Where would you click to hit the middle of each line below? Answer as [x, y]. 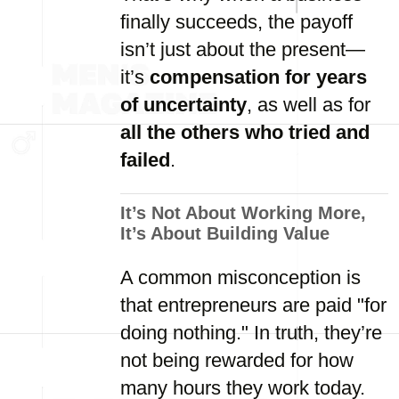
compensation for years [258, 77]
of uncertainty [183, 105]
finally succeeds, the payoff [236, 22]
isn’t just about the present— [243, 49]
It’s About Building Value [225, 233]
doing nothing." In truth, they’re [251, 333]
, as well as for [309, 105]
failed [145, 160]
